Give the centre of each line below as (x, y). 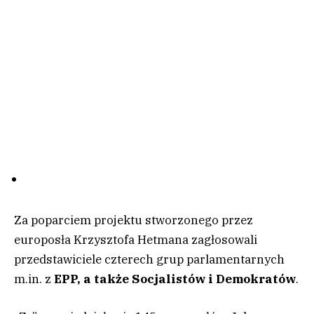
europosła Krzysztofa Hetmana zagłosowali (136, 239)
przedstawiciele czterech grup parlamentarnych (149, 259)
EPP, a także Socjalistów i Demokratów (173, 279)
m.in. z (33, 279)
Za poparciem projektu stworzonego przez (134, 220)
